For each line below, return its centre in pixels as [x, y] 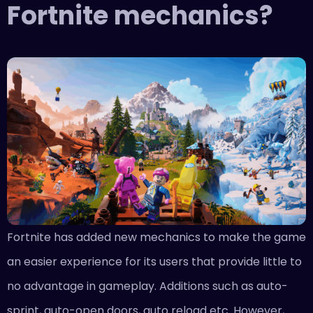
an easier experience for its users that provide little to [154, 262]
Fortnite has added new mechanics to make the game [156, 238]
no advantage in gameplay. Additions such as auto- [147, 286]
